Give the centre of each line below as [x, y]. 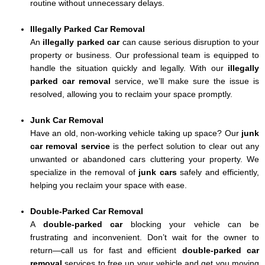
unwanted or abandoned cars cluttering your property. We [145, 159]
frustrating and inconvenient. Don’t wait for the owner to [145, 237]
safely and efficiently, [218, 172]
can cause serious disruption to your [190, 43]
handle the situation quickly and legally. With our [129, 69]
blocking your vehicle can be [191, 224]
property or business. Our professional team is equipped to [145, 56]
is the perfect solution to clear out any [185, 146]
